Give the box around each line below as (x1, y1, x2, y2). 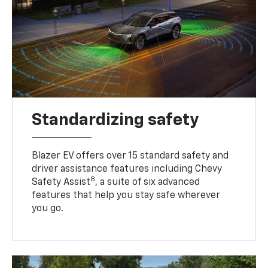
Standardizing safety (32, 111, 199, 129)
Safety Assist (32, 177, 91, 187)
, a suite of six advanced (95, 177, 200, 187)
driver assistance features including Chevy (32, 164, 223, 174)
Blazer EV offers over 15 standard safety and (32, 151, 229, 161)
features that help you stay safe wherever (32, 190, 221, 200)
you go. (32, 203, 64, 214)
